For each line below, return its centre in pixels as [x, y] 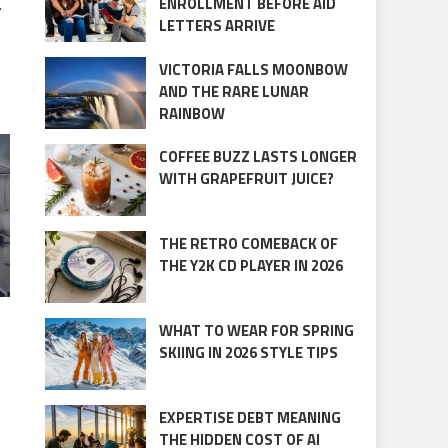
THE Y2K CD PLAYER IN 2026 [250, 265]
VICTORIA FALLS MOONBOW [253, 69]
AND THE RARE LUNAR [233, 91]
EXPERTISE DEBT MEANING [249, 418]
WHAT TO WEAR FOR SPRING [256, 331]
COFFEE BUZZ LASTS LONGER [257, 156]
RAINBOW [191, 113]
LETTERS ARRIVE [216, 26]
